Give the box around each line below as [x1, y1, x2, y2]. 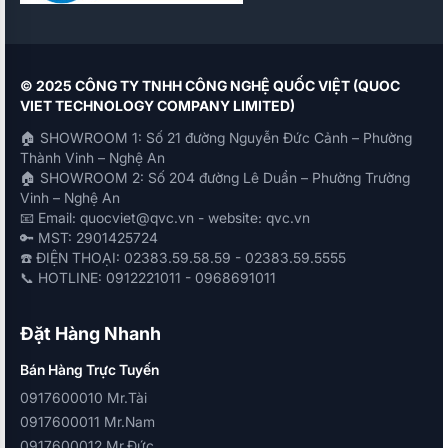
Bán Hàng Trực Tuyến [20, 361, 159, 378]
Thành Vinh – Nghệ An [20, 149, 165, 166]
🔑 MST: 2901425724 [20, 229, 158, 246]
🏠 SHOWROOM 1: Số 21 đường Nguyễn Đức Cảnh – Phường [20, 129, 412, 146]
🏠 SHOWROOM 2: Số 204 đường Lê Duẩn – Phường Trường [20, 169, 410, 186]
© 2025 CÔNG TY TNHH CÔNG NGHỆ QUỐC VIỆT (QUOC [20, 77, 400, 94]
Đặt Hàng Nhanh [20, 323, 161, 344]
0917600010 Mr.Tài [20, 389, 147, 406]
